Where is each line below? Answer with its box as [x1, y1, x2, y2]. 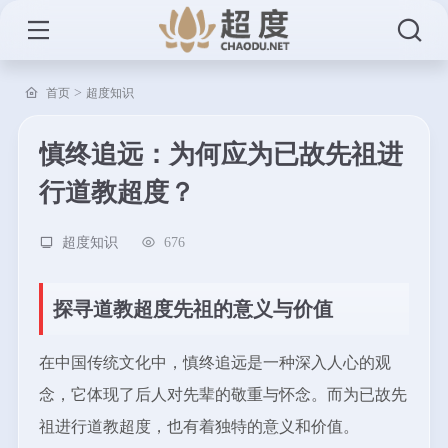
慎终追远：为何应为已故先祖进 [38, 140, 403, 169]
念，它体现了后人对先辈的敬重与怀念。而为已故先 [38, 386, 407, 403]
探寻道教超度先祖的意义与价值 [52, 298, 333, 320]
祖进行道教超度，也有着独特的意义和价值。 [38, 418, 359, 435]
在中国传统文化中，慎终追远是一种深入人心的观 [38, 354, 391, 371]
